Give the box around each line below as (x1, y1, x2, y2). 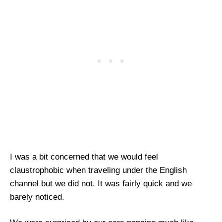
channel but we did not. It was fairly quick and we (10, 178, 192, 188)
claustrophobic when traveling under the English (10, 165, 187, 175)
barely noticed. (10, 192, 64, 202)
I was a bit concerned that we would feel (10, 152, 158, 162)
